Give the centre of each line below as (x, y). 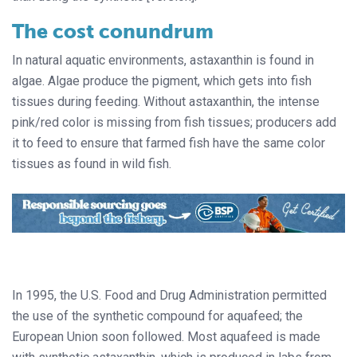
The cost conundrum (113, 31)
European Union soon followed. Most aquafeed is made (166, 337)
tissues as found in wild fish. (92, 163)
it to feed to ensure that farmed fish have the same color (169, 143)
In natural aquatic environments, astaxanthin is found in (163, 60)
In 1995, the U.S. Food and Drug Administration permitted (169, 296)
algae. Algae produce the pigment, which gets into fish (162, 80)
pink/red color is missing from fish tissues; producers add (174, 122)
